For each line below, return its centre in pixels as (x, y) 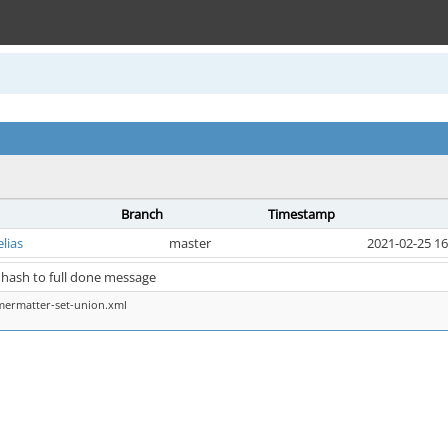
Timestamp (301, 214)
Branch (142, 214)
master (189, 243)
